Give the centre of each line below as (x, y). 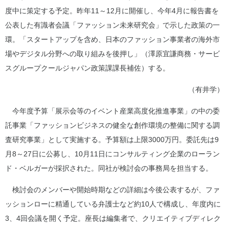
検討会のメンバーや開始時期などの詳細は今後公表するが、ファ (112, 190)
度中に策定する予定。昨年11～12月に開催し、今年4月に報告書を (112, 11)
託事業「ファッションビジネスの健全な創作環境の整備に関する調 (112, 125)
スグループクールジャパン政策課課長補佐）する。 (87, 68)
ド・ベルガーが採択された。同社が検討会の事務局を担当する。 (109, 168)
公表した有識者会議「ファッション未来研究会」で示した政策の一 (112, 25)
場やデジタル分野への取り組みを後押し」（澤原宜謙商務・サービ (112, 54)
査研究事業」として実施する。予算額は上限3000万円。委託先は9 (112, 140)
